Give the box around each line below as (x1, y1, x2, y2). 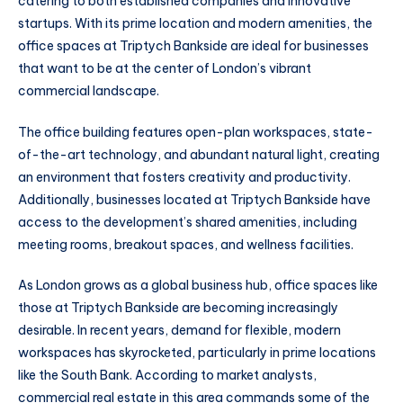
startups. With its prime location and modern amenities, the (18, 14, 372, 31)
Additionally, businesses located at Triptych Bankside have (18, 191, 371, 208)
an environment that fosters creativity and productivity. (18, 168, 351, 185)
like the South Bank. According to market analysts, (18, 367, 317, 384)
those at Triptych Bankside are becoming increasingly (18, 300, 338, 317)
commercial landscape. (18, 82, 159, 99)
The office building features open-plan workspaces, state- (18, 123, 373, 140)
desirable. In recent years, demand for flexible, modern (18, 322, 341, 339)
